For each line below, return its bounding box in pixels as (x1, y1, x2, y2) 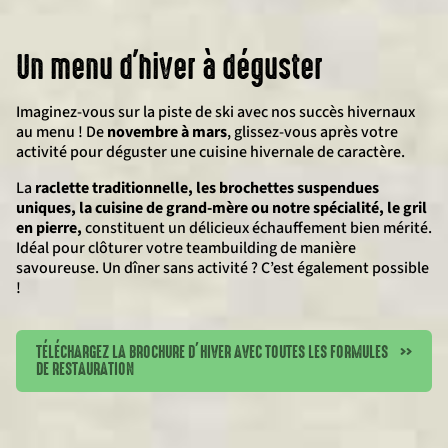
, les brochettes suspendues (188, 177, 379, 199)
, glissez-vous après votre (227, 121, 398, 143)
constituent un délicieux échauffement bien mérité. (82, 217, 432, 239)
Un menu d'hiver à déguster (16, 45, 323, 90)
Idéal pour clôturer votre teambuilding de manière (16, 237, 356, 259)
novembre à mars (107, 121, 227, 143)
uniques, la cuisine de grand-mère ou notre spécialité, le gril (16, 197, 427, 219)
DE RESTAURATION (36, 357, 134, 381)
